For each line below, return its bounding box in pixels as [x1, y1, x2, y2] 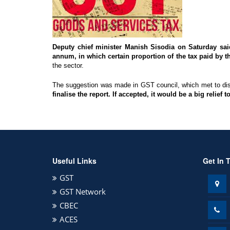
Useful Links [52, 156, 97, 166]
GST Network [60, 186, 106, 197]
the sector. [52, 62, 84, 69]
